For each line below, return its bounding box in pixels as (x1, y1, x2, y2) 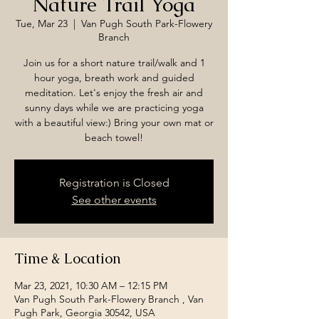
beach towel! (85, 130, 143, 144)
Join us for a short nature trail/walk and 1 (23, 56, 205, 69)
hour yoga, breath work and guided (33, 70, 194, 84)
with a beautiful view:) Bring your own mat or (14, 115, 214, 129)
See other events (71, 192, 157, 206)
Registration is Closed (58, 175, 169, 189)
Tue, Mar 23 (16, 16, 68, 30)
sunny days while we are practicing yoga (24, 100, 204, 114)
